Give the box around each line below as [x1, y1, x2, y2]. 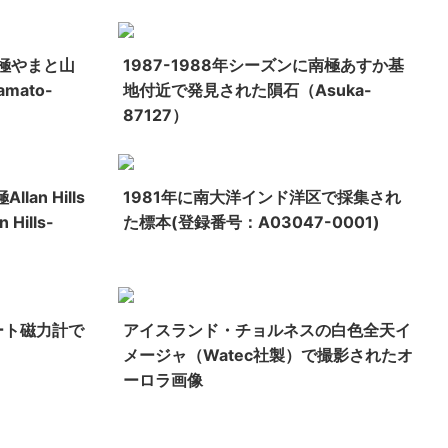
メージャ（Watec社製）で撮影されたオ [123, 344, 414, 365]
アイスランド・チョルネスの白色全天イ [123, 319, 412, 340]
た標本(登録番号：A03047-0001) [123, 212, 381, 233]
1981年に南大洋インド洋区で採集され [123, 187, 402, 208]
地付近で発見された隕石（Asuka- [123, 80, 373, 101]
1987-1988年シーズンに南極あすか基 [123, 55, 405, 76]
